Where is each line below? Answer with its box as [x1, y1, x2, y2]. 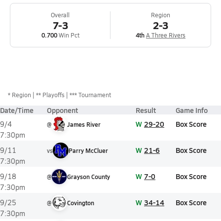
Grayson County [67, 173, 110, 181]
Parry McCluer [69, 147, 108, 154]
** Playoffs [36, 91, 65, 99]
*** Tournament [70, 91, 111, 99]
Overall [51, 11, 70, 19]
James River [67, 120, 101, 128]
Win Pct [57, 31, 79, 39]
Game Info [176, 105, 208, 115]
